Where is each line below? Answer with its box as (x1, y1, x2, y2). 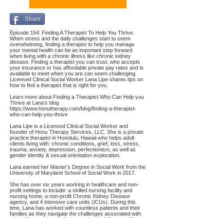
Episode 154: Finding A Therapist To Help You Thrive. (10, 30, 134, 36)
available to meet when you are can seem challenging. (10, 71, 137, 76)
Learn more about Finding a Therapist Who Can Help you (10, 94, 144, 100)
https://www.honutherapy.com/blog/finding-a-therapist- (10, 106, 136, 111)
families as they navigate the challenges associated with (10, 211, 141, 217)
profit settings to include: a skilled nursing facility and (10, 187, 132, 193)
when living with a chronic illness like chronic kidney (10, 53, 131, 59)
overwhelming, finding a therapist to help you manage (10, 41, 134, 47)
